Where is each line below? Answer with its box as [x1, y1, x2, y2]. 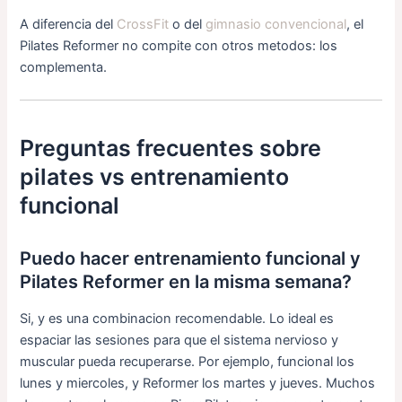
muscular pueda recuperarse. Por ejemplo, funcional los [20, 354, 355, 371]
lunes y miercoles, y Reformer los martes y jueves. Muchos [20, 375, 376, 392]
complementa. [20, 59, 108, 76]
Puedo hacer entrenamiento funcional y [20, 248, 362, 270]
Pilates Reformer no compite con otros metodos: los [20, 38, 338, 55]
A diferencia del [20, 16, 118, 33]
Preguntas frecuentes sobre [20, 135, 322, 162]
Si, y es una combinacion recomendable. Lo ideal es [20, 310, 335, 328]
